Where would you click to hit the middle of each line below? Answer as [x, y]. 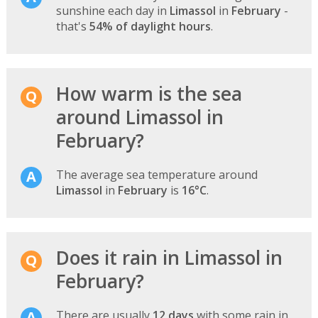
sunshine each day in [113, 10]
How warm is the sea [149, 93]
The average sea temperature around [157, 174]
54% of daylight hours [150, 26]
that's [72, 26]
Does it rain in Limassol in [169, 257]
